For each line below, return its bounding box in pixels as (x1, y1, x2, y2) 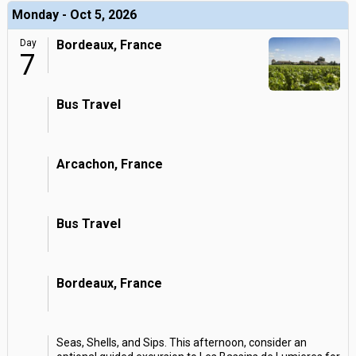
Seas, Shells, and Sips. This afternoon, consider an (56, 336, 307, 349)
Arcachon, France (56, 157, 163, 172)
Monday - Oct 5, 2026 (12, 7, 137, 22)
